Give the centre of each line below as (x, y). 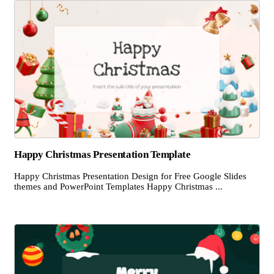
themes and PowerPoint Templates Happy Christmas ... (118, 187)
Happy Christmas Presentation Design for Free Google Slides (130, 176)
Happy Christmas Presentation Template (102, 154)
